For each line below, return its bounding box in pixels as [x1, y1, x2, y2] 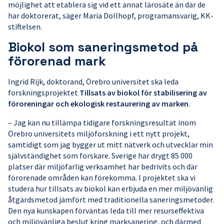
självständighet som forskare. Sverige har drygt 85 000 [8, 150, 192, 161]
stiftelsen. [8, 21, 42, 32]
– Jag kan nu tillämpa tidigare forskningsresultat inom [8, 117, 196, 128]
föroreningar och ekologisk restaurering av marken [8, 98, 188, 109]
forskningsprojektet [8, 87, 79, 98]
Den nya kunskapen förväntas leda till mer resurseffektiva [8, 205, 204, 216]
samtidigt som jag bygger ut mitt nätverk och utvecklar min [8, 139, 213, 150]
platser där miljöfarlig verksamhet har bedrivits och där [8, 161, 197, 172]
